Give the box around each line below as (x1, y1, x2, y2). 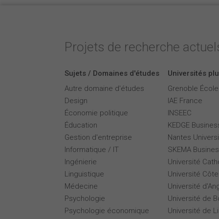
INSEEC (168, 109, 192, 117)
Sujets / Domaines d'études (65, 69, 159, 78)
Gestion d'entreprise (65, 133, 132, 142)
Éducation (65, 121, 97, 130)
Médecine (65, 182, 98, 191)
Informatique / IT (65, 145, 119, 154)
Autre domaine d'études (65, 84, 144, 93)
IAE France (168, 96, 202, 105)
